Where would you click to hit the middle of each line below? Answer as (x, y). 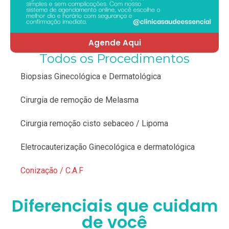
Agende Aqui (114, 43)
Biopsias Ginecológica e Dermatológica (91, 77)
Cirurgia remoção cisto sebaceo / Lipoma (94, 124)
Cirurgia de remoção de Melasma (79, 100)
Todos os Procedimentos (114, 59)
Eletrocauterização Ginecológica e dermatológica (108, 147)
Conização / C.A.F (52, 171)
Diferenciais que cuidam (114, 206)
